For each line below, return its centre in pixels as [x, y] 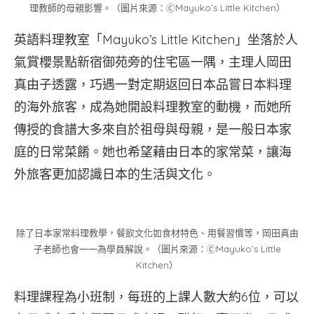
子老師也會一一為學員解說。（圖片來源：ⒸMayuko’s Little [157, 248]
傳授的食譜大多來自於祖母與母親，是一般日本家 [153, 129]
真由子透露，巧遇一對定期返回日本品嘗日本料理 [153, 84]
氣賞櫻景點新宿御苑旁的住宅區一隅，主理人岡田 [153, 62]
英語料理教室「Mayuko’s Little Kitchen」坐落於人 [156, 40]
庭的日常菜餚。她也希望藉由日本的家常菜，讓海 [153, 152]
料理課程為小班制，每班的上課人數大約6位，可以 [156, 296]
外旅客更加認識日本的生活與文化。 [115, 174]
